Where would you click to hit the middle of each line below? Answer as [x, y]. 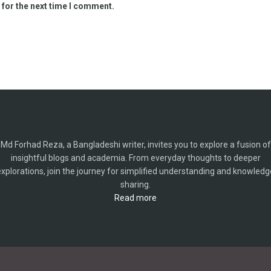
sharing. [135, 184]
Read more [135, 198]
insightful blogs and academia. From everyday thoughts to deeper [135, 158]
